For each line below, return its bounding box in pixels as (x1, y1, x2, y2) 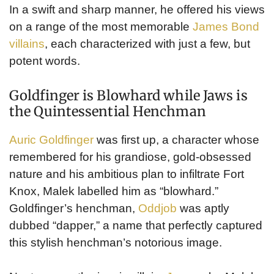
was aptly (177, 201, 229, 215)
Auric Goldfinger (9, 133, 94, 146)
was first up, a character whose (94, 133, 259, 146)
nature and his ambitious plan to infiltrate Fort (9, 167, 244, 180)
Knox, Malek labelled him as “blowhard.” (9, 184, 218, 198)
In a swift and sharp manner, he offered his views (9, 3, 265, 17)
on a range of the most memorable (9, 20, 193, 34)
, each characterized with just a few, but (45, 37, 250, 51)
